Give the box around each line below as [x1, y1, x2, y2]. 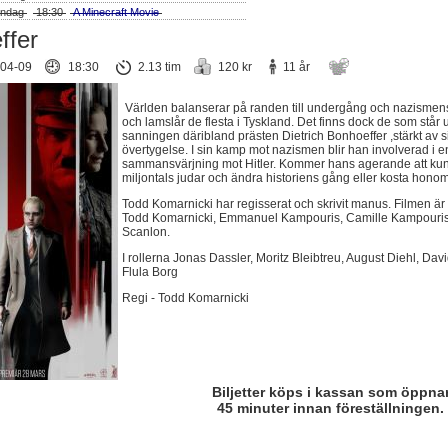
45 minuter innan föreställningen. [217, 400, 444, 416]
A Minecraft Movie [73, 6, 159, 18]
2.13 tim [138, 60, 181, 74]
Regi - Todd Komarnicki [122, 291, 252, 305]
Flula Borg [122, 265, 178, 279]
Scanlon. [122, 225, 170, 239]
